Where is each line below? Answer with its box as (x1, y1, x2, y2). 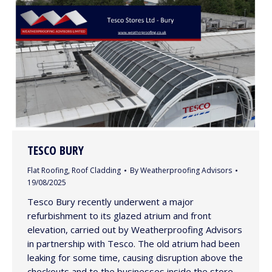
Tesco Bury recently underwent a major (27, 195, 194, 208)
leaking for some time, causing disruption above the (27, 251, 243, 264)
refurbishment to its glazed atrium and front (27, 209, 211, 222)
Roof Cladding (72, 165, 121, 176)
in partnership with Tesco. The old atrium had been (27, 237, 240, 250)
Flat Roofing (27, 165, 68, 176)
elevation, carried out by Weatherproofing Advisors (27, 223, 242, 236)
